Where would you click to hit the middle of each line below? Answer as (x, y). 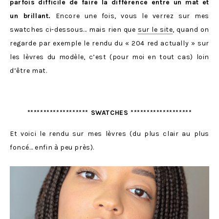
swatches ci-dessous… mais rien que (74, 30)
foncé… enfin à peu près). (52, 148)
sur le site (155, 30)
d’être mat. (29, 71)
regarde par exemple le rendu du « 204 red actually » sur (109, 44)
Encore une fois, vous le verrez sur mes (130, 16)
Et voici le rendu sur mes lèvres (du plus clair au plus (109, 134)
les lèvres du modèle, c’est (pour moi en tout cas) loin (109, 57)
